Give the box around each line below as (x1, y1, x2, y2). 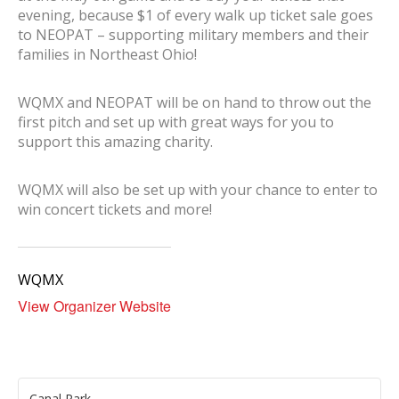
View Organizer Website (18, 295, 171, 316)
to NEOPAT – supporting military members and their (18, 25, 369, 45)
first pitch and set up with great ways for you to (18, 112, 334, 132)
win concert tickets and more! (18, 199, 212, 219)
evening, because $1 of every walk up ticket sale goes (18, 5, 373, 25)
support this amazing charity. (18, 132, 213, 151)
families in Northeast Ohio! (18, 45, 197, 64)
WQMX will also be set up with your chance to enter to (18, 180, 378, 199)
